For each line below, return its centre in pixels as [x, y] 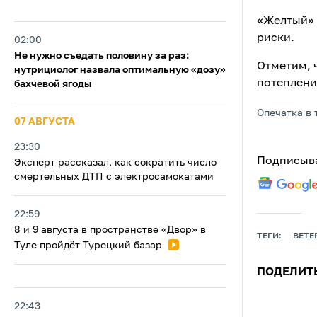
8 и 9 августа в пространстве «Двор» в [110, 230]
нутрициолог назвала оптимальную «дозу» [120, 70]
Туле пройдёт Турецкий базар [90, 246]
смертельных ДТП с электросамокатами [114, 177]
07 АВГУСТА [45, 122]
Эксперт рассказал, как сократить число [115, 163]
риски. [276, 38]
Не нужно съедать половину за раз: [102, 56]
